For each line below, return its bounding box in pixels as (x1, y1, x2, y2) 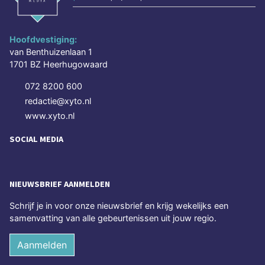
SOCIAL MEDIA (9, 133, 63, 144)
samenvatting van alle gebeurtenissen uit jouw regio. (9, 212, 216, 223)
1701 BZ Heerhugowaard (9, 59, 108, 69)
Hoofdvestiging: (9, 34, 77, 44)
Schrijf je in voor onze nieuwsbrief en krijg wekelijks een (9, 200, 228, 211)
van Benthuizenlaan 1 (9, 46, 92, 57)
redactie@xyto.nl (25, 95, 91, 106)
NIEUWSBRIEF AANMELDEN (9, 178, 110, 189)
